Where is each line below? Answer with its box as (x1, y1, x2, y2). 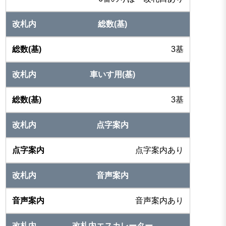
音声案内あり (135, 196, 184, 205)
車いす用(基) (90, 70, 136, 79)
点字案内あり (135, 145, 184, 154)
